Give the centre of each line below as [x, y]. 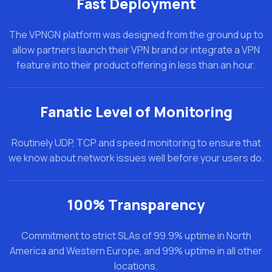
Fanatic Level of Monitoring [136, 111]
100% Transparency [136, 204]
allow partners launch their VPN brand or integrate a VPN [136, 49]
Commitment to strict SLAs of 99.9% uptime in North [136, 235]
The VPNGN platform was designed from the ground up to [136, 34]
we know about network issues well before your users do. [136, 158]
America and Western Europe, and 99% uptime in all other [136, 250]
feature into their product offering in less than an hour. [136, 65]
